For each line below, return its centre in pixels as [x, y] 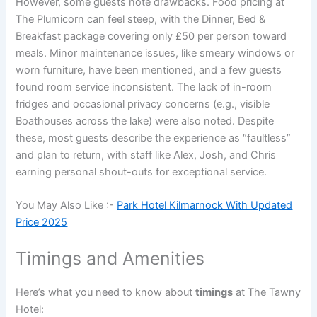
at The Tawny [267, 293]
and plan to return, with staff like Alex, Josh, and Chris [146, 155]
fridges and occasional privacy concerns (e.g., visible [143, 104]
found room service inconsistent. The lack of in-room [144, 87]
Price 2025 [42, 223]
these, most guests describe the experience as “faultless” [154, 138]
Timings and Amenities [110, 259]
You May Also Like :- [67, 206]
